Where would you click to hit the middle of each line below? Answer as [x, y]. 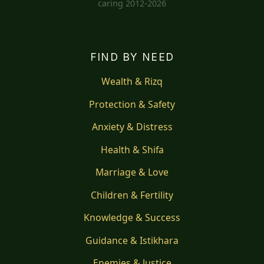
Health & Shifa [132, 149]
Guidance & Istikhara [132, 240]
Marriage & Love [132, 172]
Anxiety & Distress [132, 127]
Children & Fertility [132, 195]
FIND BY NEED [132, 57]
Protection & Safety [132, 104]
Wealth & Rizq [132, 82]
